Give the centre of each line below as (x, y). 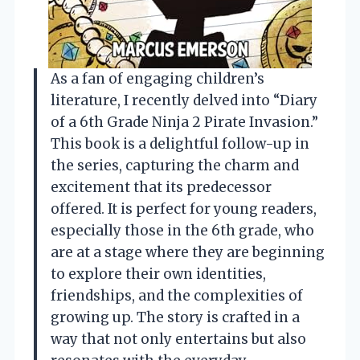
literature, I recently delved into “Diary (184, 101)
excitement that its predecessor (161, 188)
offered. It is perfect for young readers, (184, 209)
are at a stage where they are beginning (188, 253)
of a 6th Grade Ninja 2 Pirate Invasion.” (184, 123)
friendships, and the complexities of (177, 296)
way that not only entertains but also (178, 340)
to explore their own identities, (158, 274)
